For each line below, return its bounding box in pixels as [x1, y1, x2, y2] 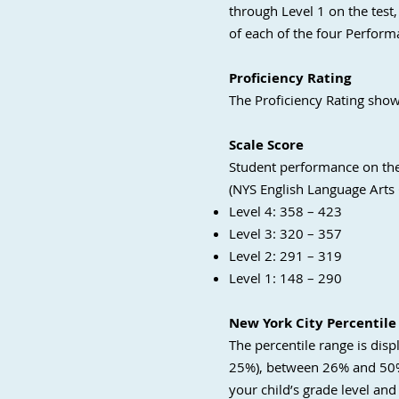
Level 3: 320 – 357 [229, 224, 342, 242]
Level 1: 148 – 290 [229, 269, 342, 287]
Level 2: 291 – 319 [229, 247, 342, 265]
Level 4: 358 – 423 [229, 202, 342, 220]
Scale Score [229, 135, 304, 154]
